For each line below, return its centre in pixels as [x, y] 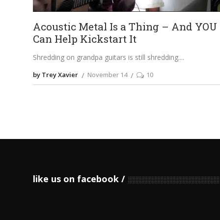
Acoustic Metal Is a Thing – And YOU [125, 27]
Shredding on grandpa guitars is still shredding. [107, 57]
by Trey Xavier [56, 75]
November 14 [108, 75]
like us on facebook [76, 179]
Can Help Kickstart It [85, 39]
